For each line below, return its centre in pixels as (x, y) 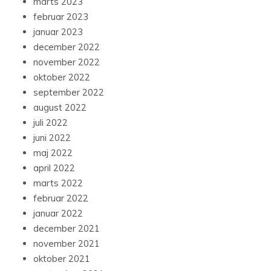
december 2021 (67, 229)
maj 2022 (53, 153)
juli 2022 (51, 123)
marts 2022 (58, 183)
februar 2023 (61, 17)
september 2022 (69, 93)
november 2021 (67, 244)
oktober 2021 (62, 259)
